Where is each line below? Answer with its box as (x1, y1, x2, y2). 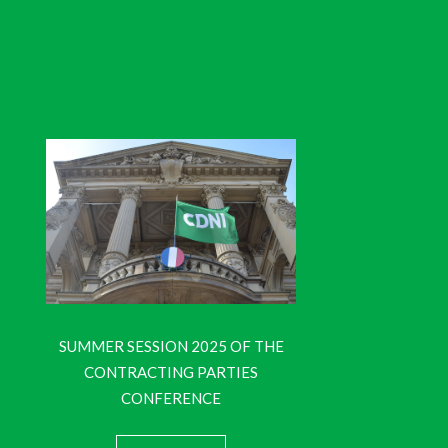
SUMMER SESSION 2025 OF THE (58, 337, 284, 356)
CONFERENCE (121, 389, 221, 408)
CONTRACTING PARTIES (84, 363, 258, 382)
